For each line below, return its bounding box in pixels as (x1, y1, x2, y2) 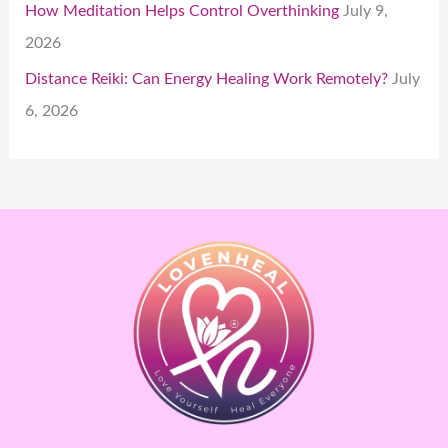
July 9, (343, 2, 389, 19)
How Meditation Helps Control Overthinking (25, 2, 340, 19)
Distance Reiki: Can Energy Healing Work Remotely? (25, 70, 389, 87)
